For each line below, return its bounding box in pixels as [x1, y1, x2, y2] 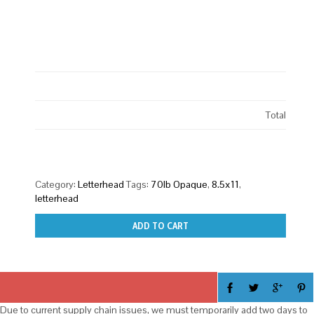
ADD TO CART [132, 219, 189, 233]
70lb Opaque [151, 178, 207, 191]
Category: [35, 178, 78, 191]
